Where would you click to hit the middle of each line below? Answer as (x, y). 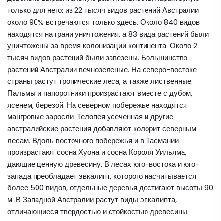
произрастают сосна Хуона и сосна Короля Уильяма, (97, 152)
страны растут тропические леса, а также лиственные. (100, 81)
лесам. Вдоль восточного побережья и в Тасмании (93, 140)
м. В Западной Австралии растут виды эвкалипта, (92, 200)
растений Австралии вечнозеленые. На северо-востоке (102, 69)
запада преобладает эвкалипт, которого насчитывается (102, 176)
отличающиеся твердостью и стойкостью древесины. (98, 211)
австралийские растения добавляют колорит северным (102, 129)
